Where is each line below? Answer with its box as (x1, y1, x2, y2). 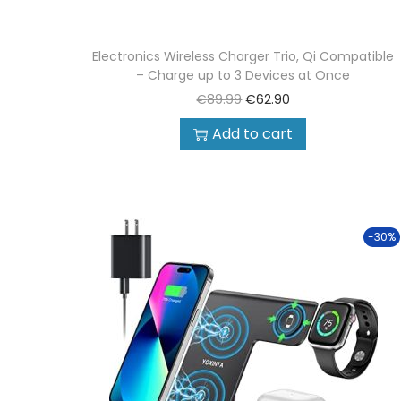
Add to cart (212, 124, 294, 144)
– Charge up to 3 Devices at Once (136, 66, 351, 84)
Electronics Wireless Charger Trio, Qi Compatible (92, 47, 395, 65)
